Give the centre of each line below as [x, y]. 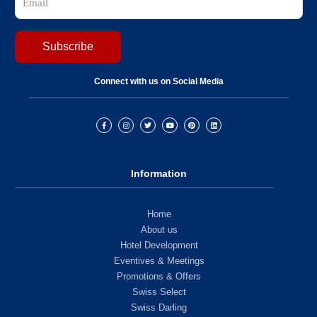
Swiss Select [159, 292]
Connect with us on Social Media [159, 82]
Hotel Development [159, 246]
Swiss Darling [159, 308]
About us [159, 230]
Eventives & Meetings [159, 261]
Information [159, 174]
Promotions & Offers [159, 277]
